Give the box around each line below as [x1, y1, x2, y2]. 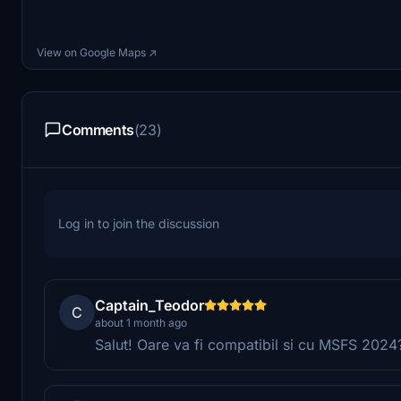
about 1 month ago [95, 315, 187, 329]
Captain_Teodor [95, 295, 204, 314]
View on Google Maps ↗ [37, 45, 157, 59]
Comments [62, 120, 134, 139]
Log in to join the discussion [58, 215, 219, 231]
